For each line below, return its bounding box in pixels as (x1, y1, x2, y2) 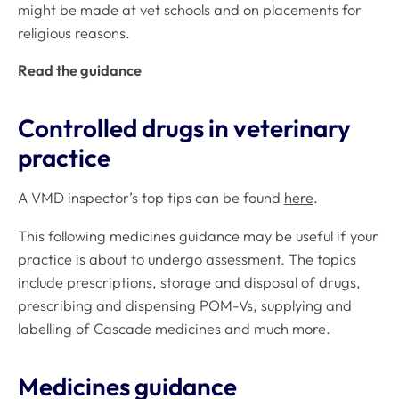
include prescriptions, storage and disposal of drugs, (18, 273, 361, 291)
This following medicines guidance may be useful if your (18, 226, 379, 245)
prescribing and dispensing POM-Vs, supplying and (18, 296, 352, 314)
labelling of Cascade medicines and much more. (18, 319, 330, 338)
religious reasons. (18, 23, 130, 42)
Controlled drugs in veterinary (18, 111, 351, 143)
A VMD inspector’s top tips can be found (18, 189, 284, 208)
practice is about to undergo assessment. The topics (18, 249, 356, 268)
